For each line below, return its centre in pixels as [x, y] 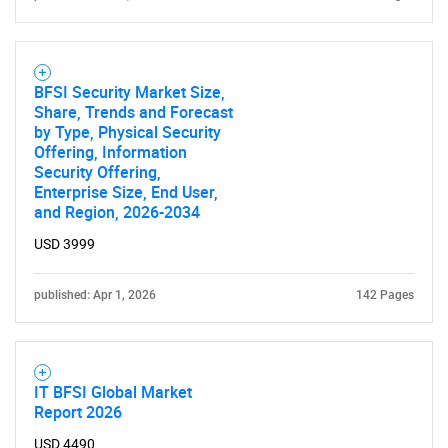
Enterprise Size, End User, [126, 192]
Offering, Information [110, 152]
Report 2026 [78, 412]
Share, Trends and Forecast [133, 112]
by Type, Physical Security [127, 132]
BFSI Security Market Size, [129, 92]
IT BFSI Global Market [113, 392]
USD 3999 [64, 244]
